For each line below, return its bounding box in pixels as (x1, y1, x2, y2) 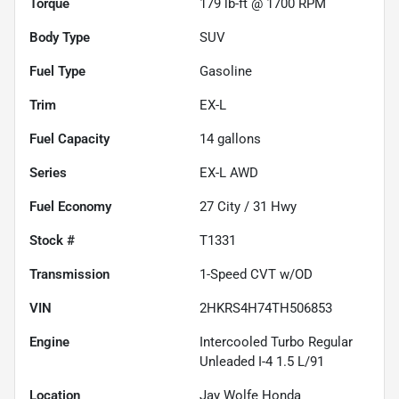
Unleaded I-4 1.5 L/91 (199, 353, 324, 370)
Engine (29, 333, 69, 350)
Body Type (29, 28, 90, 45)
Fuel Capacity (29, 130, 110, 147)
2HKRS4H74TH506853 (199, 299, 332, 316)
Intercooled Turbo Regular (199, 333, 353, 350)
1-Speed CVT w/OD (199, 265, 313, 282)
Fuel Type (29, 62, 85, 79)
